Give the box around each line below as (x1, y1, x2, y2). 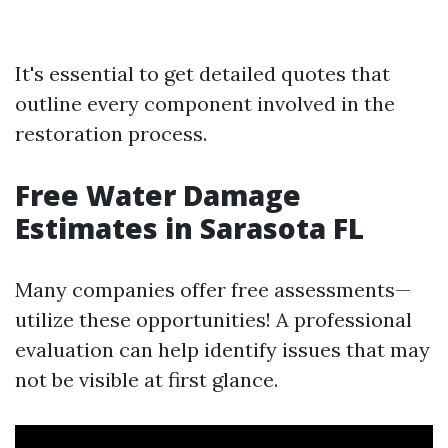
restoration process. (15, 121, 207, 147)
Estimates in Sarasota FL (15, 209, 364, 248)
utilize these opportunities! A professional (15, 307, 412, 333)
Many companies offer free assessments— (15, 277, 411, 303)
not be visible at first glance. (15, 367, 278, 393)
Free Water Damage (15, 176, 301, 215)
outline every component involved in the (15, 91, 395, 117)
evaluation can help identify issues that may (15, 337, 430, 363)
